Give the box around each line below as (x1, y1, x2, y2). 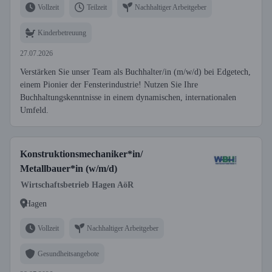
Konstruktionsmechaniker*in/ (20, 149, 143, 159)
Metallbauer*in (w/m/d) (20, 163, 117, 174)
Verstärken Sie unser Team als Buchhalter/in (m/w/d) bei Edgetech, (20, 67, 251, 76)
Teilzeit (87, 2, 107, 12)
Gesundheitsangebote (38, 249, 99, 258)
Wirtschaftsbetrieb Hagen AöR (21, 180, 134, 189)
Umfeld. (20, 106, 49, 115)
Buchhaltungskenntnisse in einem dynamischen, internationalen (20, 93, 236, 102)
